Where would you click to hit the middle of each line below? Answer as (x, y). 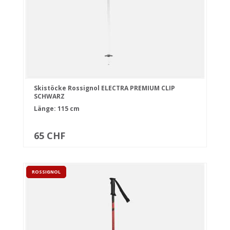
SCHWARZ (49, 97)
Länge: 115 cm (57, 109)
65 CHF (50, 136)
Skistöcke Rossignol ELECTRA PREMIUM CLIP (104, 88)
